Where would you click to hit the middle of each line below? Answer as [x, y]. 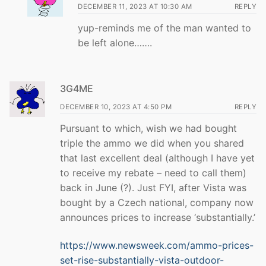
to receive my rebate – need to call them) [153, 172]
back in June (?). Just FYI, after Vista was [153, 187]
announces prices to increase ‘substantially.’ [158, 217]
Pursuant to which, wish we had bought [148, 128]
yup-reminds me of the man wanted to [164, 28]
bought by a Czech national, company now [157, 202]
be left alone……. [115, 42]
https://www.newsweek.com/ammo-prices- [157, 246]
